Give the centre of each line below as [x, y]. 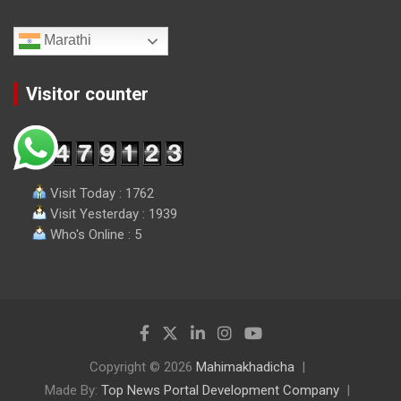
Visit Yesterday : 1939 [112, 214]
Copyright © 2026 [142, 367]
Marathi [66, 40]
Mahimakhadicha [245, 367]
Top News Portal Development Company [220, 391]
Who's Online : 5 [94, 235]
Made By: [73, 391]
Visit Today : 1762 [100, 194]
